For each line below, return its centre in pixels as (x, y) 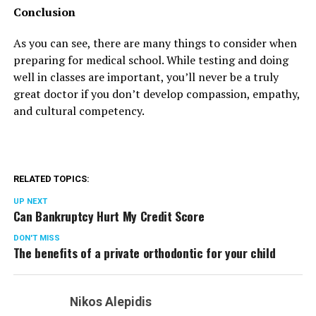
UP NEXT (30, 202)
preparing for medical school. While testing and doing (151, 60)
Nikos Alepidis (110, 302)
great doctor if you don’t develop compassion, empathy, (156, 94)
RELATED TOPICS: (51, 179)
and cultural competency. (79, 111)
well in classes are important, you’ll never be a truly (146, 77)
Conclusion (44, 12)
